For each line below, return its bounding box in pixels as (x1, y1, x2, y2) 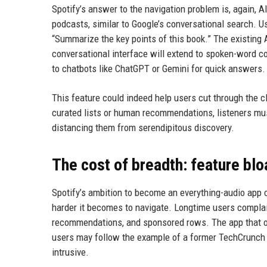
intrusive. (52, 246, 89, 258)
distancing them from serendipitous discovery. (52, 122, 234, 133)
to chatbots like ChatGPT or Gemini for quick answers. (52, 63, 265, 74)
